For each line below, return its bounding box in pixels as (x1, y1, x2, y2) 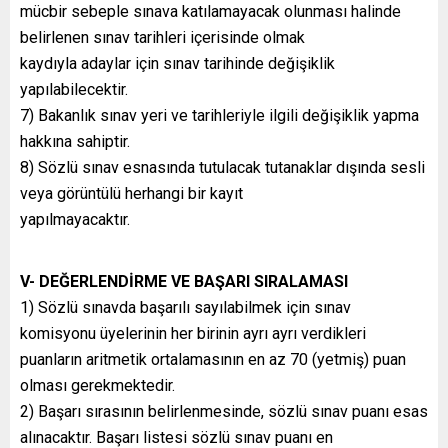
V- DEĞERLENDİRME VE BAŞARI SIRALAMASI (20, 271, 348, 291)
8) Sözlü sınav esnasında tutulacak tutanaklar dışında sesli (20, 157, 425, 177)
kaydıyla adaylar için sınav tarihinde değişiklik (20, 53, 335, 73)
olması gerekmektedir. (20, 375, 175, 395)
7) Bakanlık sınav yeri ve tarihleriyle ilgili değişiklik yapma (20, 105, 419, 125)
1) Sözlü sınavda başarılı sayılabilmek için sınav (20, 297, 351, 317)
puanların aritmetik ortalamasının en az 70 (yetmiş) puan (20, 349, 406, 369)
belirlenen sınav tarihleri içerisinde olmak (20, 27, 305, 47)
